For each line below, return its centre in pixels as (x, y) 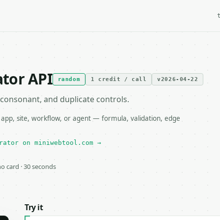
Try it (34, 207)
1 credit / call (119, 79)
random (69, 79)
